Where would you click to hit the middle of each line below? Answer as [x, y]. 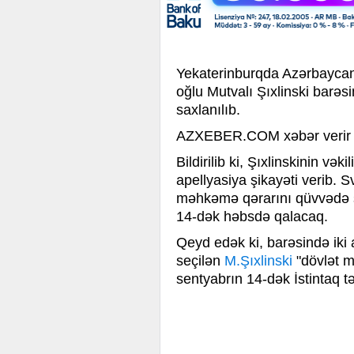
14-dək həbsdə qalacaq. [252, 217]
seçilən [200, 261]
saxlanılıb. [208, 110]
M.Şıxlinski [258, 261]
